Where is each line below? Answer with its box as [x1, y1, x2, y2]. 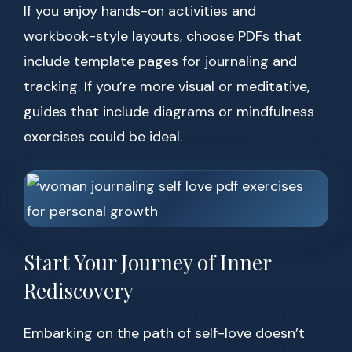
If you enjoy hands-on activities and [24, 2, 256, 21]
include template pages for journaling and [24, 52, 297, 71]
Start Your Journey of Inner [24, 248, 271, 277]
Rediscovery [24, 277, 134, 305]
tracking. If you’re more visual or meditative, [24, 77, 310, 97]
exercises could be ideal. [24, 127, 182, 147]
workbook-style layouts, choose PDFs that [24, 27, 302, 46]
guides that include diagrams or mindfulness [24, 102, 314, 122]
